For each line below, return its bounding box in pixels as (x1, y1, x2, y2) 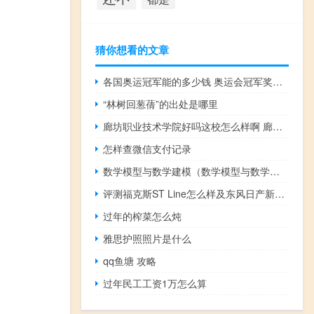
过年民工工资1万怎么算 (103, 275, 207, 290)
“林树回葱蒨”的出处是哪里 (103, 96, 219, 111)
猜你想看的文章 (95, 41, 169, 57)
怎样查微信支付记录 (103, 141, 192, 156)
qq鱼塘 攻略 (103, 253, 157, 268)
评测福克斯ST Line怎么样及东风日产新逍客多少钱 (275, 186, 285, 200)
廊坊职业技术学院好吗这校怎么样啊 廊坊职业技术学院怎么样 (273, 118, 283, 133)
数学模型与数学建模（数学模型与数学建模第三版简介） (270, 163, 280, 178)
